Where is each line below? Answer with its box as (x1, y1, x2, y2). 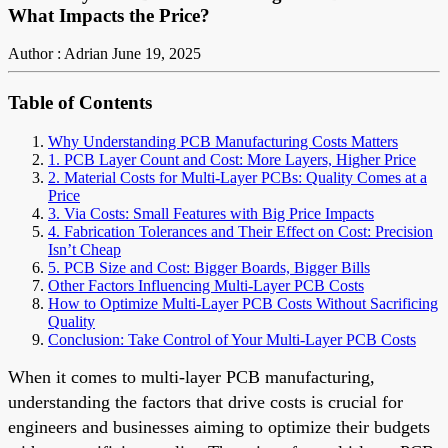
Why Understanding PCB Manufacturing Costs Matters (48, 132, 398, 150)
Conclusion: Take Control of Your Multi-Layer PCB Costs (48, 330, 416, 348)
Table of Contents (8, 92, 152, 114)
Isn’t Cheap (48, 240, 121, 258)
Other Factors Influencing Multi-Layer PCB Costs (48, 276, 364, 294)
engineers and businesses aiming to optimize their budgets (8, 416, 430, 437)
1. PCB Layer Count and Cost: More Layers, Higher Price (48, 150, 416, 168)
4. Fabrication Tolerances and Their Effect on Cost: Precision (48, 222, 433, 240)
